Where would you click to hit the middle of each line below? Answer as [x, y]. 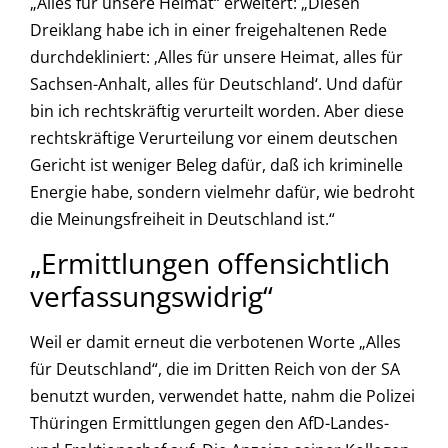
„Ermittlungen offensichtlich [210, 263]
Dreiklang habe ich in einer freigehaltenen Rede [208, 30]
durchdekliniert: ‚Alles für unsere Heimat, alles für [216, 57]
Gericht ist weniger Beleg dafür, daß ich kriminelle [216, 165]
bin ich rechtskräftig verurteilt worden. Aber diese [217, 111]
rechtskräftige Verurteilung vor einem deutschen [214, 138]
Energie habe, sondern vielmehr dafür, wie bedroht [222, 192]
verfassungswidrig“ [151, 296]
